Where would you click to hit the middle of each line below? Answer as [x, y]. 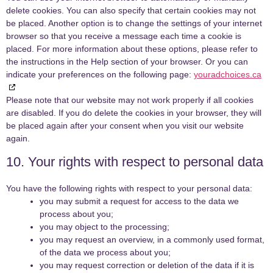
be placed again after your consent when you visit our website [125, 126]
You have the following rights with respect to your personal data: [129, 189]
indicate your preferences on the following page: [100, 75]
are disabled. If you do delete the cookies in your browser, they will [134, 113]
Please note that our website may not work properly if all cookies [130, 100]
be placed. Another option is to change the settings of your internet [134, 23]
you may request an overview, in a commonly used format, [152, 240]
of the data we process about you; [105, 253]
